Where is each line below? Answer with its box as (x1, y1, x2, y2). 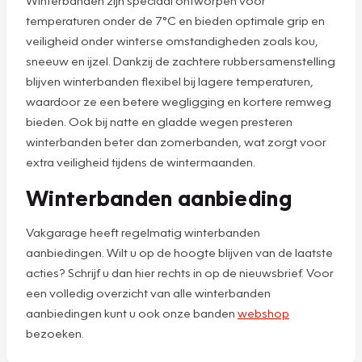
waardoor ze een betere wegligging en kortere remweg (26, 93, 331, 108)
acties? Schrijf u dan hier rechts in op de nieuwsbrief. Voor (26, 264, 334, 280)
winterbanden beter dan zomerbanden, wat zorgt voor (26, 133, 326, 149)
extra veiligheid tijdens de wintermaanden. (26, 154, 255, 169)
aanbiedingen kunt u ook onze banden (26, 305, 238, 320)
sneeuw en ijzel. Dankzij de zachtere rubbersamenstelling (26, 53, 335, 68)
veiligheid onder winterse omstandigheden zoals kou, (26, 32, 318, 48)
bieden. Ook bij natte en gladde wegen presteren (26, 113, 293, 128)
